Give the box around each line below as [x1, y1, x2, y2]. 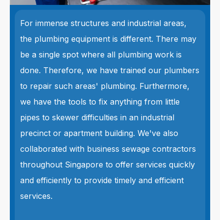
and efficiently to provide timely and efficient [20, 175, 184, 185]
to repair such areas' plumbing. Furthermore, [20, 81, 190, 91]
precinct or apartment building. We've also [20, 128, 178, 138]
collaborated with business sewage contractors [20, 143, 196, 154]
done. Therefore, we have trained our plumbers [20, 65, 199, 75]
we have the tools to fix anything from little [20, 96, 180, 107]
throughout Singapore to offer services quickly [20, 159, 195, 169]
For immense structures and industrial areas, [20, 18, 187, 28]
